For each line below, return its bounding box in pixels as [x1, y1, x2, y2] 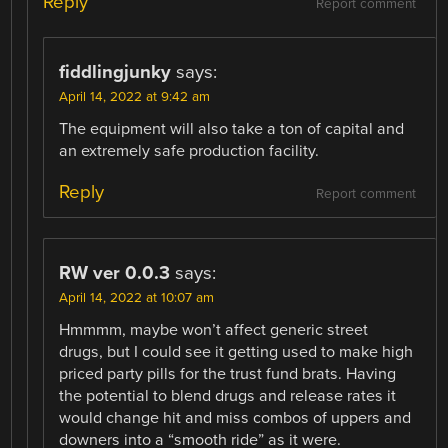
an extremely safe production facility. [59, 140, 320, 161]
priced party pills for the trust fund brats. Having [59, 363, 397, 384]
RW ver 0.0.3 [59, 261, 171, 284]
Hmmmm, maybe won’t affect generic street [59, 319, 369, 340]
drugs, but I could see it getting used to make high [59, 341, 414, 362]
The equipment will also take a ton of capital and [59, 118, 405, 139]
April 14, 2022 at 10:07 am [59, 289, 215, 306]
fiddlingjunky [59, 60, 172, 83]
